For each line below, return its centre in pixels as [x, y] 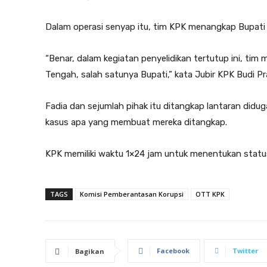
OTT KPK [210, 194]
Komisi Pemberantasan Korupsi [132, 194]
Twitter [245, 251]
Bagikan [90, 251]
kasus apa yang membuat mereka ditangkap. [136, 122]
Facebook [173, 251]
